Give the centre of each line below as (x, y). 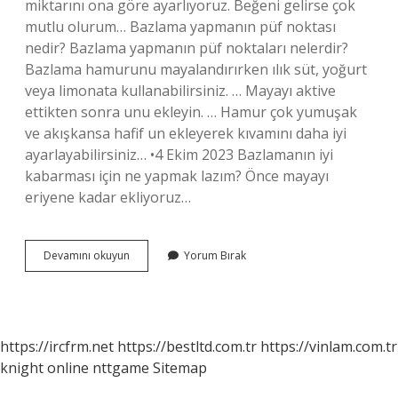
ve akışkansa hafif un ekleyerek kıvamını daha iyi (186, 133)
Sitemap (180, 368)
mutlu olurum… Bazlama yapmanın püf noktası (180, 27)
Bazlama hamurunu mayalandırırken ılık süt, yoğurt (196, 69)
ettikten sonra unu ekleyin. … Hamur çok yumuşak (191, 112)
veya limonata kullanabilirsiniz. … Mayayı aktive (180, 91)
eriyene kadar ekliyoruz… (108, 197)
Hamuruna (155, 271)
